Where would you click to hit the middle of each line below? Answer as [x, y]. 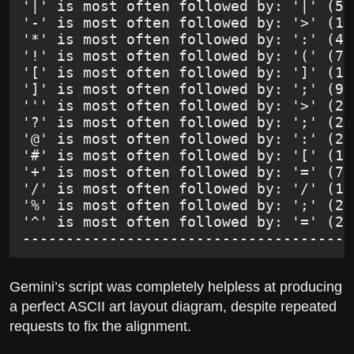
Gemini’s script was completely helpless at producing [176, 287]
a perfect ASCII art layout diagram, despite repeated [173, 307]
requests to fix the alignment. [100, 327]
